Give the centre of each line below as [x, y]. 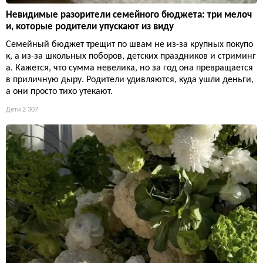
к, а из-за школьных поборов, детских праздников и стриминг [131, 56]
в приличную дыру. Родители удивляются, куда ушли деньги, [130, 80]
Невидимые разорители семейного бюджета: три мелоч [129, 15]
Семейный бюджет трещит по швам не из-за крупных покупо [129, 44]
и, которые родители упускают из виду [90, 26]
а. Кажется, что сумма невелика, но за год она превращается [129, 68]
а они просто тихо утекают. [59, 91]
